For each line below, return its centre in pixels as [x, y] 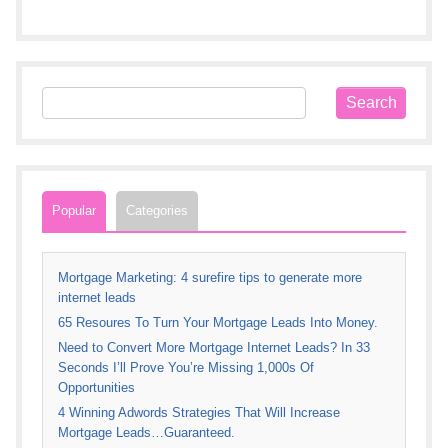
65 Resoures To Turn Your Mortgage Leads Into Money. [218, 323]
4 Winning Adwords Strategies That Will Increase [199, 413]
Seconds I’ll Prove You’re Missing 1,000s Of [186, 368]
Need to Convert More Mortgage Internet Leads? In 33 [214, 348]
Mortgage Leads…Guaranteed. [146, 433]
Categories [157, 210]
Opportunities [96, 388]
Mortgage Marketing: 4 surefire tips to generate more [210, 278]
